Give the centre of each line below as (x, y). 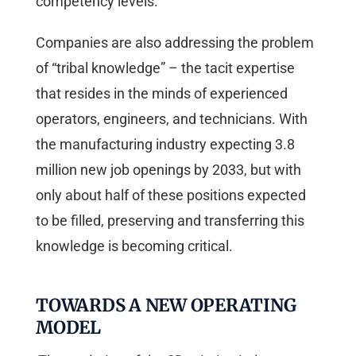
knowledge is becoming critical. (134, 246)
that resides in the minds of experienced (162, 93)
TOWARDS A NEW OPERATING (166, 305)
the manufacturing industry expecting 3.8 (165, 144)
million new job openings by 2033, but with (168, 169)
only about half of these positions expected (171, 195)
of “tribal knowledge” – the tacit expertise (165, 68)
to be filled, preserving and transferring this (170, 220)
